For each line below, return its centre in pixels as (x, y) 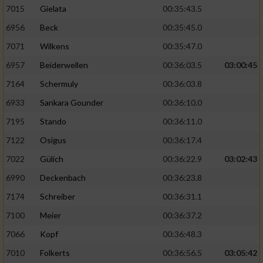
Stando (53, 122)
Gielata (53, 9)
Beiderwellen (64, 65)
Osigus (53, 140)
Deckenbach (63, 178)
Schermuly (59, 84)
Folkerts (55, 253)
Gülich (52, 159)
